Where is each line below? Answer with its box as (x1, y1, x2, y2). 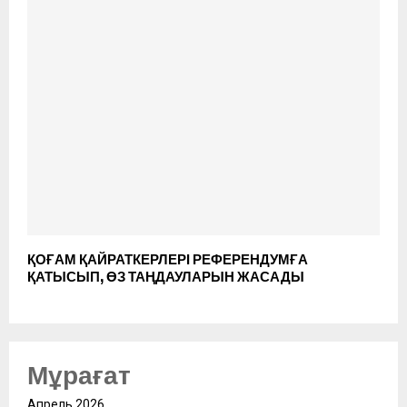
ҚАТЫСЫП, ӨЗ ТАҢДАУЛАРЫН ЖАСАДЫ (27, 268, 304, 285)
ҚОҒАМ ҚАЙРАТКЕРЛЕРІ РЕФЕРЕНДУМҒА (27, 251, 308, 268)
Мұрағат (27, 360, 131, 391)
